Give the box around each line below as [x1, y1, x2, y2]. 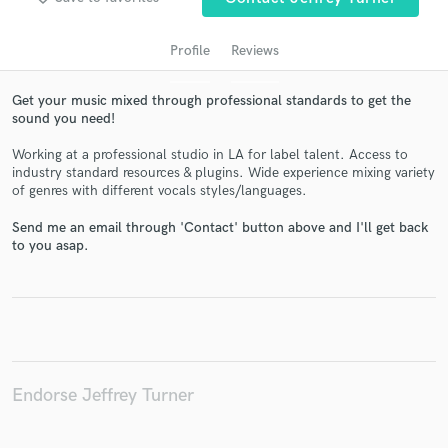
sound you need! [12, 109, 115, 127]
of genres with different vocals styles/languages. [12, 182, 307, 200]
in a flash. [195, 298, 253, 315]
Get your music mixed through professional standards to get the [12, 91, 411, 109]
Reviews [230, 41, 279, 59]
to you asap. [12, 236, 88, 254]
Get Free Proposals [153, 223, 295, 246]
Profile [169, 41, 210, 59]
